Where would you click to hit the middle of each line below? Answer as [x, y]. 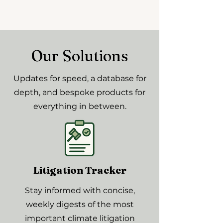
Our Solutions [80, 56]
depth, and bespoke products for [80, 92]
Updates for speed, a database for [80, 78]
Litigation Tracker [80, 170]
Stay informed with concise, [80, 190]
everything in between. [80, 106]
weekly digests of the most [80, 204]
